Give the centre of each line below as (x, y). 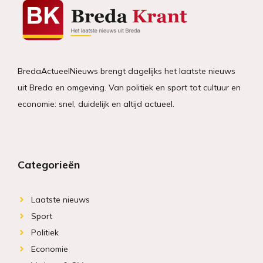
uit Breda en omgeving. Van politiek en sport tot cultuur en (129, 88)
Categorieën (49, 164)
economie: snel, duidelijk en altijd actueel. (96, 104)
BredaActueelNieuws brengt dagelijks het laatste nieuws (127, 71)
